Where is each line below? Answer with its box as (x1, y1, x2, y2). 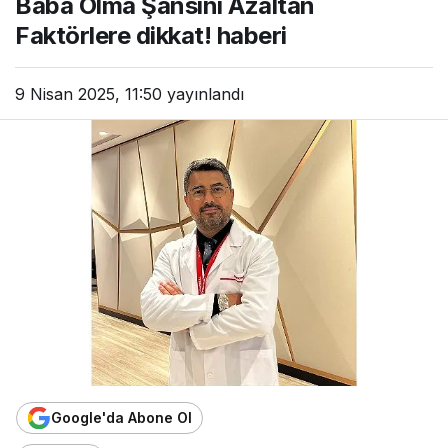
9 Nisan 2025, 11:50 (15, 84, 162, 104)
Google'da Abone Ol (51, 409, 192, 427)
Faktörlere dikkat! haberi (15, 21, 288, 50)
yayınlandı (162, 84, 244, 104)
